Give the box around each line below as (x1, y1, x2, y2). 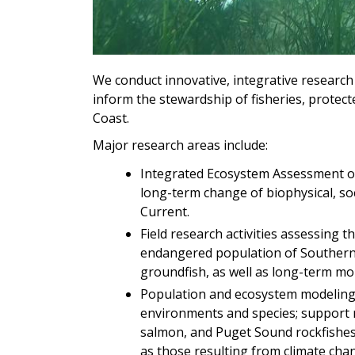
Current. (140, 202, 189, 220)
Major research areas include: (93, 136, 268, 154)
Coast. (93, 109, 132, 127)
